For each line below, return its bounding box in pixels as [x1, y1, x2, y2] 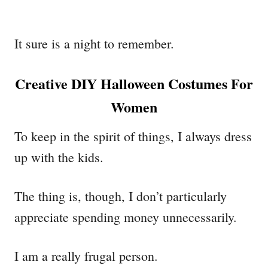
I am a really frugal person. [14, 246, 158, 264]
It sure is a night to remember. [14, 34, 174, 52]
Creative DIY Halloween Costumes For [15, 72, 253, 94]
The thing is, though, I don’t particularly [14, 187, 227, 205]
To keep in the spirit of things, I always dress [14, 127, 252, 145]
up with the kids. [14, 148, 103, 166]
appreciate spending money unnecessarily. [14, 208, 237, 226]
